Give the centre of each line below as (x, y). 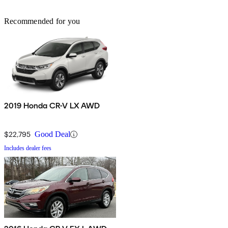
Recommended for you (42, 21)
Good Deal (52, 134)
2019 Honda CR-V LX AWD (52, 106)
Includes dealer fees (28, 148)
